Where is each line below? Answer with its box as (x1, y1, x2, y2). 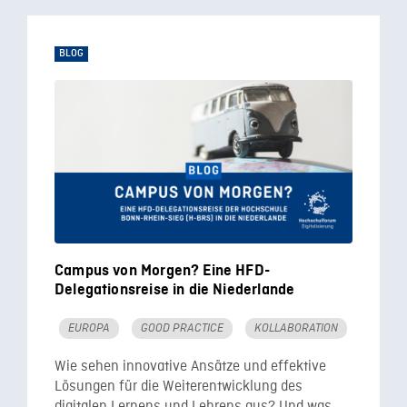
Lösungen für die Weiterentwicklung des (55, 378, 303, 396)
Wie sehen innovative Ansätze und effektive (55, 358, 326, 376)
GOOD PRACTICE (141, 322, 223, 334)
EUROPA (68, 322, 110, 334)
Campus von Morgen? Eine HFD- (55, 263, 271, 279)
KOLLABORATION (254, 322, 338, 334)
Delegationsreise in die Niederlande (55, 282, 295, 298)
